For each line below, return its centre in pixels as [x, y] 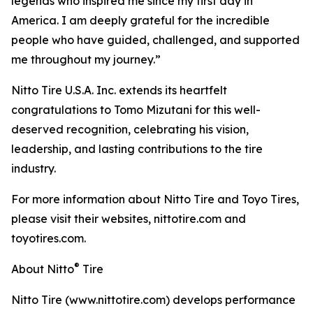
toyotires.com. [49, 238]
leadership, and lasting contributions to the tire [137, 149]
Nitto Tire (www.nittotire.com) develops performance [153, 300]
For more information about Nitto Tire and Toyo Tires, [155, 199]
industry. [34, 168]
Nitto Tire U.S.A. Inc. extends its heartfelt [119, 90]
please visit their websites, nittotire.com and [129, 219]
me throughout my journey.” [86, 59]
